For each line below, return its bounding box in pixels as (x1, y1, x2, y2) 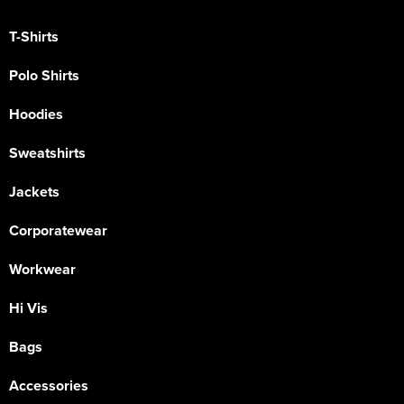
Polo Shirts (9, 65, 79, 86)
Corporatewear (9, 220, 107, 241)
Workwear (9, 259, 76, 280)
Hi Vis (9, 298, 48, 318)
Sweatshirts (9, 142, 86, 163)
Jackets (9, 181, 60, 202)
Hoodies (9, 104, 63, 124)
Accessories (9, 375, 88, 396)
